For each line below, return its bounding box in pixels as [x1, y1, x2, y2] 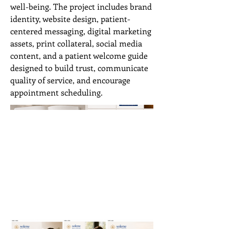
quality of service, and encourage [10, 75, 130, 85]
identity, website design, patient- [10, 13, 130, 24]
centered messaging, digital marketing [10, 26, 151, 36]
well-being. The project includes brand [10, 1, 152, 12]
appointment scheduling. [10, 87, 103, 98]
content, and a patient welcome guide [10, 50, 148, 61]
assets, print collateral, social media [10, 38, 142, 49]
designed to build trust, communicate [10, 62, 148, 73]
